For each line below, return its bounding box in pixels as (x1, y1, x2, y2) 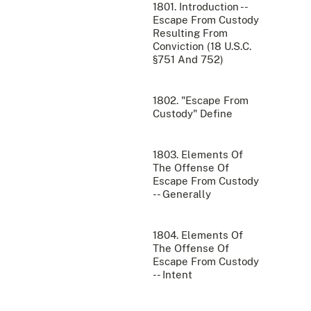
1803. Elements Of (153, 149, 243, 161)
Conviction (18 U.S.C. (153, 40, 251, 53)
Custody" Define (153, 108, 233, 120)
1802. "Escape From (153, 94, 249, 107)
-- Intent (153, 269, 192, 281)
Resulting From (153, 27, 228, 40)
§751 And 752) (153, 53, 224, 66)
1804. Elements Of (153, 229, 243, 242)
